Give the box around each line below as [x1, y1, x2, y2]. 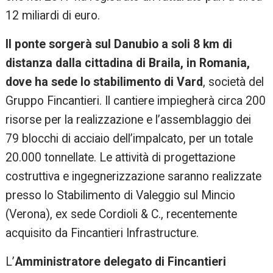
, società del [203, 75, 264, 90]
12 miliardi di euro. [5, 9, 101, 23]
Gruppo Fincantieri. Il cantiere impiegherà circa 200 [5, 94, 266, 108]
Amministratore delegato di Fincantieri [15, 255, 227, 269]
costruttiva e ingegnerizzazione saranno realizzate [5, 169, 262, 184]
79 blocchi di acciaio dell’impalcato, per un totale [5, 132, 253, 146]
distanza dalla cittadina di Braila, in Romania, [5, 56, 250, 71]
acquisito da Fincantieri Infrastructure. [5, 226, 199, 241]
